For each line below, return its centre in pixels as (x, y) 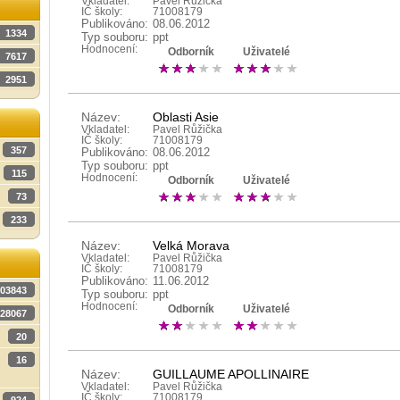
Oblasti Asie (186, 117)
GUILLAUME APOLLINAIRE (231, 374)
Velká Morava (191, 246)
